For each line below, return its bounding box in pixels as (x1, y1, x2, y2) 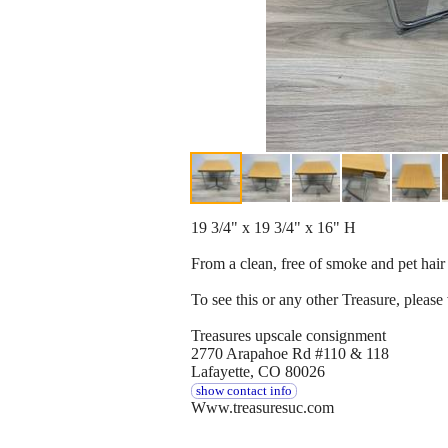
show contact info (195, 384, 292, 399)
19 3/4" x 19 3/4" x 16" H (191, 219, 356, 237)
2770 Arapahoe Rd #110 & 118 (191, 345, 389, 363)
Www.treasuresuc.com (191, 399, 334, 417)
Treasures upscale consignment (191, 327, 386, 345)
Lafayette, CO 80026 (191, 363, 325, 381)
